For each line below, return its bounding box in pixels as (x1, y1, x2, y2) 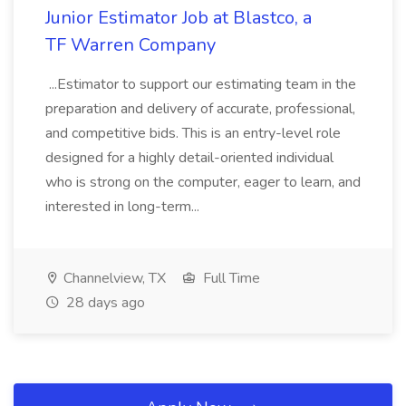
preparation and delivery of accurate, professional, (45, 99, 355, 119)
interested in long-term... (45, 197, 203, 217)
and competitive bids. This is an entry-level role (45, 123, 341, 143)
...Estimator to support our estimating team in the (45, 74, 356, 94)
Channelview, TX (60, 268, 166, 288)
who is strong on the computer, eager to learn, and (45, 172, 361, 192)
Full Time (199, 268, 260, 288)
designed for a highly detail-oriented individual (45, 148, 333, 168)
